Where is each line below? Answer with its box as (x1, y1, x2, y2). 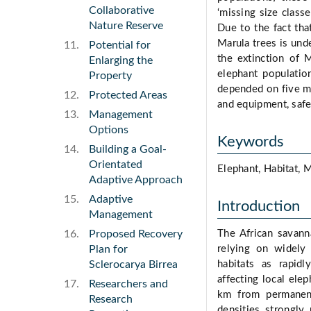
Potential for (89, 40, 151, 51)
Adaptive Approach (89, 174, 183, 186)
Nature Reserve (89, 20, 163, 32)
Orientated (89, 159, 142, 171)
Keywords (217, 134, 284, 150)
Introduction (217, 199, 300, 215)
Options (89, 124, 128, 136)
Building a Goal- (89, 144, 167, 155)
